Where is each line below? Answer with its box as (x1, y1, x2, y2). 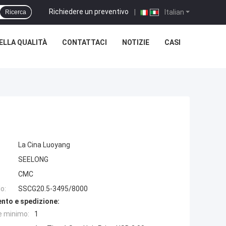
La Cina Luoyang (18, 141, 70, 149)
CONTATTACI (62, 38, 107, 46)
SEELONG (18, 155, 48, 164)
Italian (163, 8, 184, 16)
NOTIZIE (122, 38, 149, 46)
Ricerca (5, 9, 26, 16)
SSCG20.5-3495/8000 (18, 185, 88, 193)
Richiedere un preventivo (49, 7, 129, 16)
